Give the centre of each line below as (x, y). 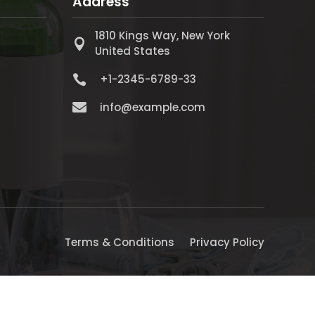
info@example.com (153, 107)
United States (133, 51)
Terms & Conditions (120, 242)
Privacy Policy (227, 242)
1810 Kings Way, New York (163, 35)
